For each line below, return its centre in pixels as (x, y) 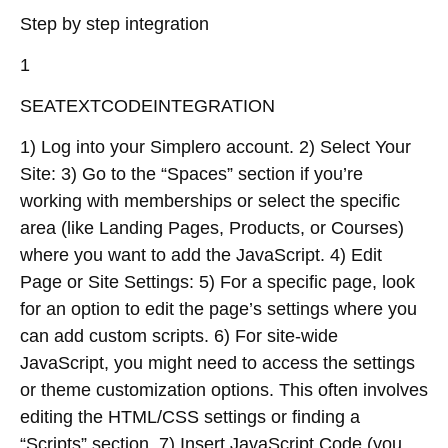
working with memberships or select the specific (210, 201)
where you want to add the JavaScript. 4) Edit (201, 255)
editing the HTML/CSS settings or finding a (190, 417)
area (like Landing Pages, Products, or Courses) (212, 228)
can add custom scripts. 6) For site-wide (179, 336)
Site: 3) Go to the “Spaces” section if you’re (191, 174)
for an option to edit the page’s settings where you (218, 309)
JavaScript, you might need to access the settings (217, 363)
